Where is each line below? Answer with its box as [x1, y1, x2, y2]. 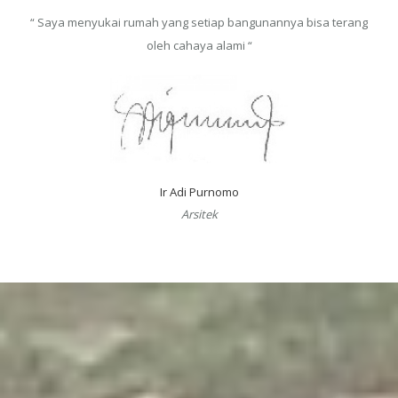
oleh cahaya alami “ [146, 36, 252, 53]
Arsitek [180, 205, 218, 222]
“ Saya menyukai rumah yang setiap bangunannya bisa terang [30, 13, 368, 30]
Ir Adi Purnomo [159, 183, 239, 200]
